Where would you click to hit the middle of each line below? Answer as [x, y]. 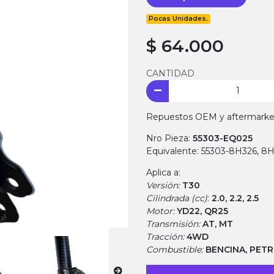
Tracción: [166, 236]
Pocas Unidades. [179, 19]
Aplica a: [163, 172]
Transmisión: [174, 224]
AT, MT [218, 224]
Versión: [164, 185]
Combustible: [176, 249]
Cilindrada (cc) [177, 198]
